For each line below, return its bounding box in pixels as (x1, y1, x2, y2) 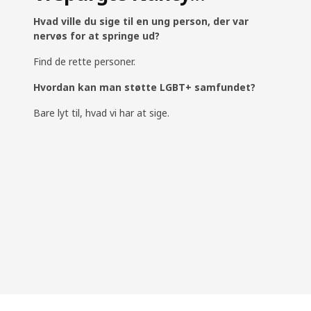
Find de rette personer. (33, 55, 138, 69)
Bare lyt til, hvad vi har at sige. (33, 106, 172, 120)
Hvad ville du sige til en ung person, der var (33, 15, 249, 28)
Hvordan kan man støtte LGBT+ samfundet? (33, 81, 255, 94)
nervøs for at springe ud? (33, 29, 162, 43)
